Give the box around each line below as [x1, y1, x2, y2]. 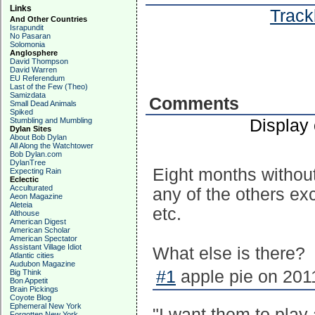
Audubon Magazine [10, 259, 75, 268]
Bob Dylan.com [10, 150, 62, 158]
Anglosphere [10, 49, 58, 57]
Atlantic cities [10, 251, 54, 259]
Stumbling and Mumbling [10, 116, 92, 124]
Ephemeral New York [10, 302, 82, 310]
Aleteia [10, 200, 32, 209]
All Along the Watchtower [10, 141, 94, 150]
